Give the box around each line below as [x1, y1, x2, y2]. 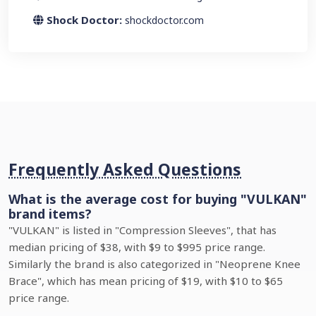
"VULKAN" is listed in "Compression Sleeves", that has [8, 223, 276, 237]
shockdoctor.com [125, 13, 204, 27]
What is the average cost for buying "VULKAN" [8, 190, 307, 207]
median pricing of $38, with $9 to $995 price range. [8, 240, 265, 254]
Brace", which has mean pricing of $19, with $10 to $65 [8, 274, 283, 288]
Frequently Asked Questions [8, 158, 241, 181]
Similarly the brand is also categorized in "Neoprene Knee [8, 257, 300, 271]
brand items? [8, 205, 92, 222]
